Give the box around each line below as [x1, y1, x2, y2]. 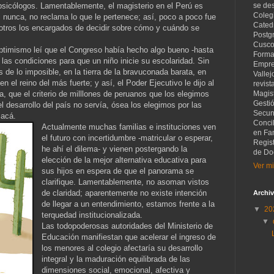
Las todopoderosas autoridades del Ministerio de [42, 221, 213, 231]
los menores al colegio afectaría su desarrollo [42, 243, 203, 253]
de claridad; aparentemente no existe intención [42, 188, 207, 198]
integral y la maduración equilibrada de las [42, 254, 191, 264]
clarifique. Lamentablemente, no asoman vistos [42, 177, 210, 187]
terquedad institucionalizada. [42, 210, 143, 220]
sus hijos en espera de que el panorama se [42, 166, 194, 176]
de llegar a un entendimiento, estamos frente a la [42, 199, 215, 209]
